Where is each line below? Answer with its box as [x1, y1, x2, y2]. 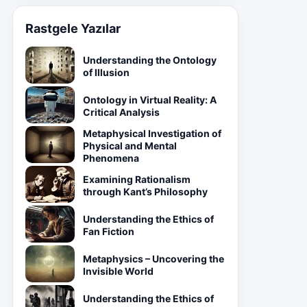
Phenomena [83, 152, 139, 164]
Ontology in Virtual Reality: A [83, 94, 217, 106]
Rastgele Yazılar [25, 21, 121, 36]
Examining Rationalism [83, 173, 191, 185]
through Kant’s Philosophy [83, 186, 208, 197]
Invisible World [83, 265, 153, 277]
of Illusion [83, 66, 130, 78]
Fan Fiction [83, 225, 134, 237]
